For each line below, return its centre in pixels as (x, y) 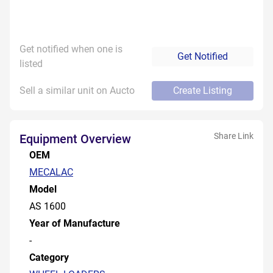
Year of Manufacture (75, 223)
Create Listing (203, 90)
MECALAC (51, 172)
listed (31, 64)
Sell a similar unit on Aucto (77, 90)
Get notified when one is (71, 49)
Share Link (234, 136)
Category (49, 257)
